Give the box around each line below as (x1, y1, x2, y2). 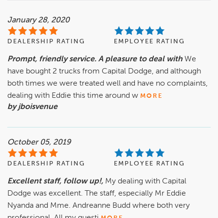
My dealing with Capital (105, 178, 186, 186)
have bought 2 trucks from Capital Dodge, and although (7, 68, 201, 76)
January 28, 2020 (7, 17, 70, 25)
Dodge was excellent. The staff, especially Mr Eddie (7, 190, 186, 198)
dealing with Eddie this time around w (7, 92, 138, 100)
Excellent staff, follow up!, (7, 178, 103, 186)
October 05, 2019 (7, 139, 71, 147)
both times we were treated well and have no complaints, (7, 80, 208, 88)
